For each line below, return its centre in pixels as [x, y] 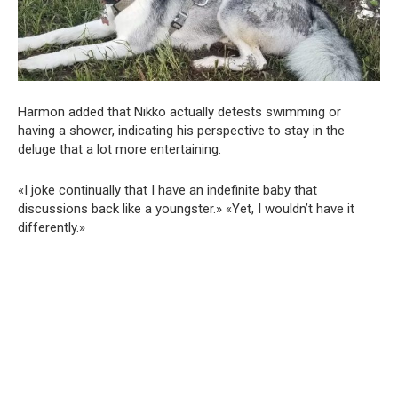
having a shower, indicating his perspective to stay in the [181, 130]
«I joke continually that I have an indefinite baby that [167, 190]
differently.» [52, 227]
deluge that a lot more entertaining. [119, 149]
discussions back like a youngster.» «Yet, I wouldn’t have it [186, 208]
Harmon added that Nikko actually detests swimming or [179, 111]
